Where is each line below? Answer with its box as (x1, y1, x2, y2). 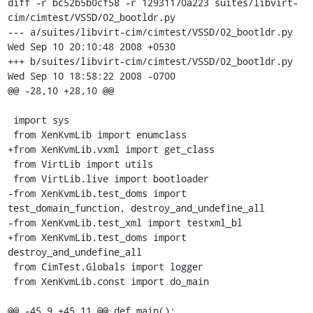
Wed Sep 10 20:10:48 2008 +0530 (7, 40, 175, 53)
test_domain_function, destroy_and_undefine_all (7, 201, 265, 214)
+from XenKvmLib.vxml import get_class (7, 143, 214, 156)
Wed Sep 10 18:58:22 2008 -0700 (7, 69, 175, 82)
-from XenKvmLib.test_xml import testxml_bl (7, 216, 242, 229)
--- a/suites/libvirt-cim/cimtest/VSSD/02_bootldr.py (7, 25, 293, 38)
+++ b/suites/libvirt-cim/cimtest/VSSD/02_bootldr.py (7, 54, 293, 68)
